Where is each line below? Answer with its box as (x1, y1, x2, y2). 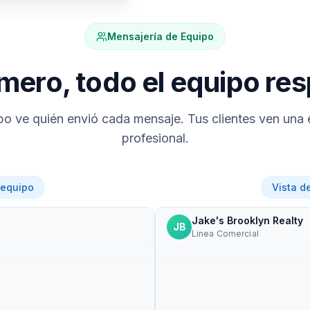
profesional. (121, 131, 189, 145)
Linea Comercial (192, 228, 259, 239)
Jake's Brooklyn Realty (192, 215, 303, 226)
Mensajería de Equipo (107, 30, 214, 42)
